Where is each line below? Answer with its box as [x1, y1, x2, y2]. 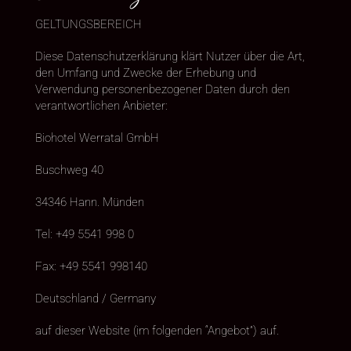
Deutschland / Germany [34, 291, 156, 306]
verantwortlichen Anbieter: [34, 98, 168, 113]
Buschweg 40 [34, 162, 103, 177]
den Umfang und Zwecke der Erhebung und [34, 65, 256, 80]
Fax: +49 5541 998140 [34, 259, 147, 273]
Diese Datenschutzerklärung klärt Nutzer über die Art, [34, 49, 305, 63]
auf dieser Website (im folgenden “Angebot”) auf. [34, 323, 279, 338]
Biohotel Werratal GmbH [34, 130, 159, 145]
